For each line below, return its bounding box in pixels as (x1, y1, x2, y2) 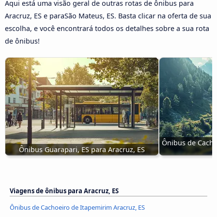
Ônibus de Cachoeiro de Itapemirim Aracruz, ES (10, 202, 145, 212)
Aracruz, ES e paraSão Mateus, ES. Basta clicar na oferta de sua (5, 11, 211, 21)
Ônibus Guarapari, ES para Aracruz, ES (19, 145, 145, 155)
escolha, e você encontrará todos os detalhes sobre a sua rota (5, 24, 209, 33)
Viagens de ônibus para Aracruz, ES (10, 186, 119, 196)
